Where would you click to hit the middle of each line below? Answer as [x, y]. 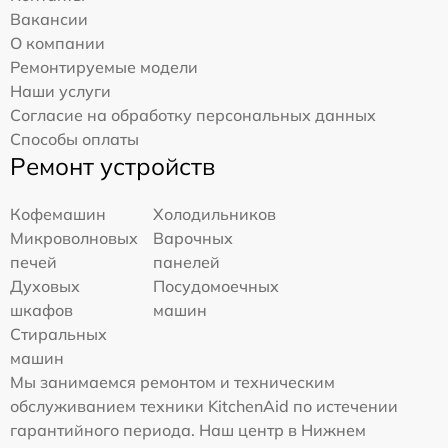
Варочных [193, 238]
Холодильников [215, 214]
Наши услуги [60, 91]
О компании [57, 43]
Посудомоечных [216, 286]
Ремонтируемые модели [104, 67]
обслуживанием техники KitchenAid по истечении [204, 406]
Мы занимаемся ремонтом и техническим [172, 382]
